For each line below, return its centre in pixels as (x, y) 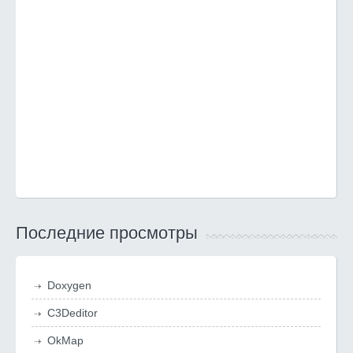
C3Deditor (72, 313)
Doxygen (69, 285)
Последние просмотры (107, 233)
